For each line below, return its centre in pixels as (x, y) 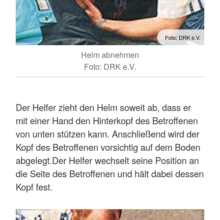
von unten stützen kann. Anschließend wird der (108, 134)
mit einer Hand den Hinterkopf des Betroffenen (107, 121)
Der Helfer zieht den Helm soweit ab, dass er (103, 107)
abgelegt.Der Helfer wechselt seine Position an (107, 160)
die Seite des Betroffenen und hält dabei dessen (110, 174)
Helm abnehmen (110, 55)
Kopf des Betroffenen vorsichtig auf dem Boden (108, 147)
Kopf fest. (34, 187)
